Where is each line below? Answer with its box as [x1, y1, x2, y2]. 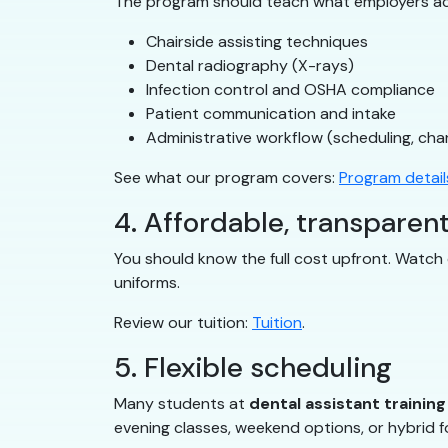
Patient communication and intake [146, 103, 396, 125]
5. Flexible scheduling [114, 349, 392, 387]
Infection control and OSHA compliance [146, 79, 435, 101]
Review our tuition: [114, 312, 252, 334]
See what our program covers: [114, 167, 339, 189]
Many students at [114, 393, 249, 415]
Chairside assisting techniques [146, 31, 368, 53]
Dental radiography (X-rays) [146, 55, 354, 77]
